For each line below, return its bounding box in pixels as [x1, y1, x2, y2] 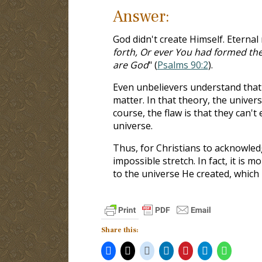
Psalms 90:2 [157, 58, 208, 71]
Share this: [101, 225, 139, 235]
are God [112, 58, 149, 71]
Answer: [112, 5, 170, 27]
